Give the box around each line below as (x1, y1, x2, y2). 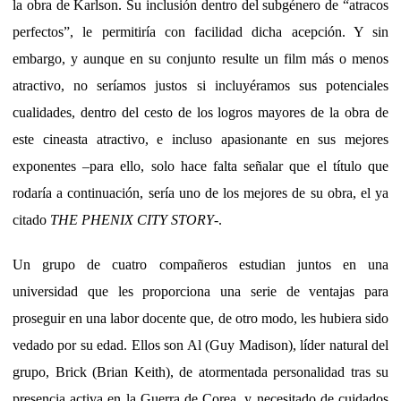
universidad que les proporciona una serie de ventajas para (13, 283, 388, 299)
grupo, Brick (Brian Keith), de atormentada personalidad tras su (13, 363, 388, 380)
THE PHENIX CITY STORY (50, 211, 214, 227)
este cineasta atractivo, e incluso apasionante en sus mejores (13, 131, 388, 147)
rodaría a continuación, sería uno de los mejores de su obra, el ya (13, 184, 388, 200)
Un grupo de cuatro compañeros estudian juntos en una (13, 256, 388, 272)
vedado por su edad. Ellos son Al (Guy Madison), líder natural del (13, 337, 388, 353)
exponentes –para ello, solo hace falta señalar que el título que (13, 158, 388, 174)
